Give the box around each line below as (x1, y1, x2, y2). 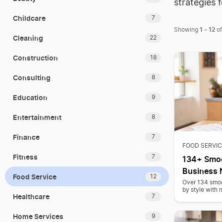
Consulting (13, 73, 51, 82)
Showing (174, 27, 200, 33)
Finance (13, 132, 40, 141)
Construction (13, 53, 58, 62)
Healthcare (13, 192, 50, 201)
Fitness (13, 152, 38, 161)
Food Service (13, 172, 56, 181)
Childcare (13, 13, 46, 22)
